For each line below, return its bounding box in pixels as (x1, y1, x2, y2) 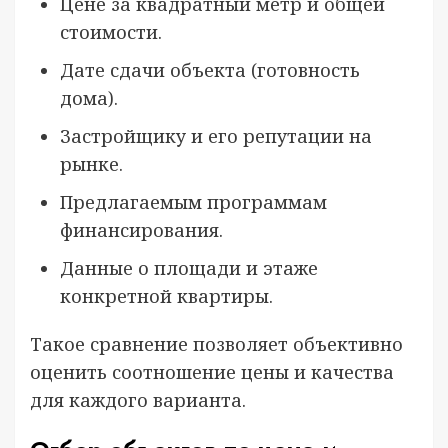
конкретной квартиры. (60, 284, 273, 308)
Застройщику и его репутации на (60, 124, 372, 148)
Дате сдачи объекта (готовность (60, 58, 360, 82)
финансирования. (60, 218, 223, 242)
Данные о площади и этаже (60, 256, 318, 280)
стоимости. (60, 20, 162, 44)
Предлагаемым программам (60, 190, 327, 214)
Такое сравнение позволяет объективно (30, 332, 403, 356)
